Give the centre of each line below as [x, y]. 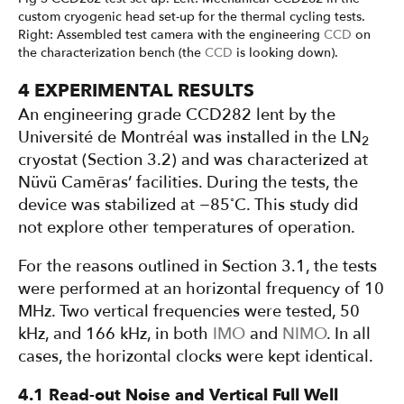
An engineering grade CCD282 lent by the [177, 115]
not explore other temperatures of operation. [187, 228]
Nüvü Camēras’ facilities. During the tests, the [188, 183]
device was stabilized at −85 [124, 205]
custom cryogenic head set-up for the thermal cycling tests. [192, 17]
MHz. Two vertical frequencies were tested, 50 [189, 312]
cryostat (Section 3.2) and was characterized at [193, 160]
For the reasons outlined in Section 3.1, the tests [197, 266]
